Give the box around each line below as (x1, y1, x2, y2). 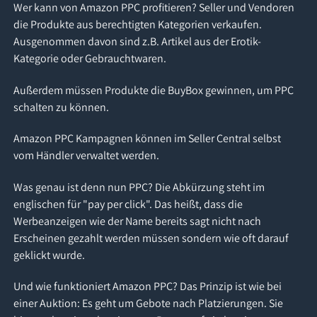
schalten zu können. (13, 99, 110, 115)
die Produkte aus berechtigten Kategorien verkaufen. (13, 17, 263, 33)
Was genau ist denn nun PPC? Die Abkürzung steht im (13, 179, 265, 195)
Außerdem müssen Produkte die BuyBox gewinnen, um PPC (13, 82, 294, 98)
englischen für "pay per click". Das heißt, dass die (13, 196, 243, 212)
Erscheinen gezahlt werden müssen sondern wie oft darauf (13, 230, 289, 246)
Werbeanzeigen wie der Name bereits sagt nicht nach (13, 213, 262, 229)
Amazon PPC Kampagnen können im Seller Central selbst (13, 131, 282, 146)
